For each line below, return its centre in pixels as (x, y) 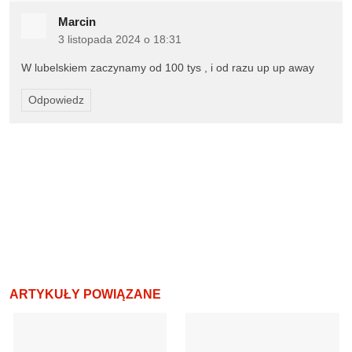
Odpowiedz (56, 101)
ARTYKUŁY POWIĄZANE (85, 295)
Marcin (77, 22)
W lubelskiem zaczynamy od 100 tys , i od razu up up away (168, 68)
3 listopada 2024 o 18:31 (120, 39)
